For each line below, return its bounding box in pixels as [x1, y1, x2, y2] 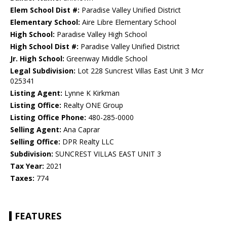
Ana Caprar [61, 125, 100, 135]
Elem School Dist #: [10, 5, 80, 15]
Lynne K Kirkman [62, 88, 120, 98]
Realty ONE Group [61, 100, 123, 110]
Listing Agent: [10, 88, 62, 98]
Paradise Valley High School [55, 29, 147, 40]
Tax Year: [10, 161, 44, 171]
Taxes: [10, 173, 34, 183]
